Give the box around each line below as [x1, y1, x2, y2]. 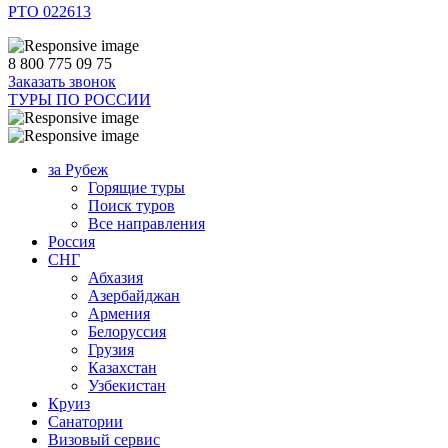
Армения [88, 305, 150, 322]
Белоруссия [88, 323, 166, 340]
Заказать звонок [8, 73, 116, 90]
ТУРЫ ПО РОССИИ [8, 91, 151, 108]
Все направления [88, 215, 205, 232]
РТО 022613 [8, 3, 91, 20]
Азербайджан [88, 287, 180, 304]
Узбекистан [88, 377, 166, 394]
